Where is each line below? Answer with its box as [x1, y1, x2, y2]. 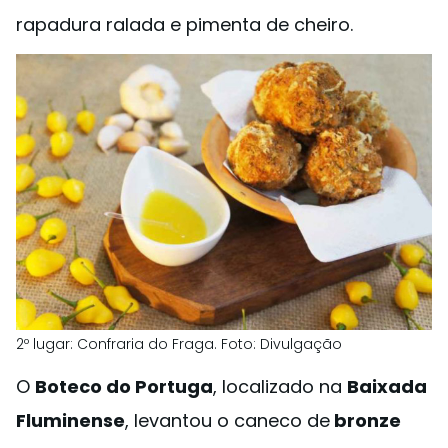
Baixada [347, 373, 427, 399]
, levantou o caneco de [125, 407, 330, 433]
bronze [330, 407, 401, 433]
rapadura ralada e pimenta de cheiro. [16, 11, 353, 37]
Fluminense [16, 407, 125, 433]
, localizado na [213, 373, 347, 399]
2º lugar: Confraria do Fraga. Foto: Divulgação [16, 333, 342, 354]
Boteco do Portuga [35, 373, 213, 399]
